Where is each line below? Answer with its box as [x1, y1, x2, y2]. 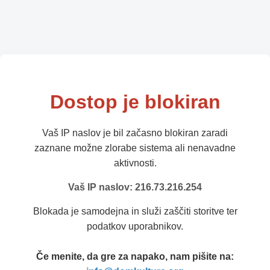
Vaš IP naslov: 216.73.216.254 [68, 182, 202, 193]
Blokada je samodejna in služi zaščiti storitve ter [33, 206, 237, 217]
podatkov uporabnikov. [87, 221, 183, 232]
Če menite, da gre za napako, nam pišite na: [36, 251, 234, 262]
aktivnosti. [113, 158, 157, 169]
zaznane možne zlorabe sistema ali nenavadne [34, 143, 236, 154]
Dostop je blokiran [49, 91, 221, 113]
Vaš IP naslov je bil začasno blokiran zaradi [42, 128, 228, 139]
